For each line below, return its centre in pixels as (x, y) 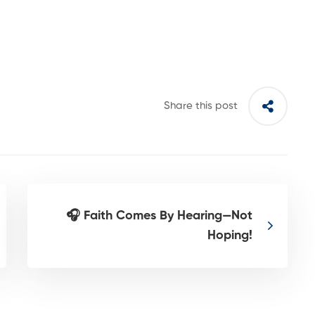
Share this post (201, 106)
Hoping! (230, 236)
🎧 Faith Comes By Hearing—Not (159, 216)
